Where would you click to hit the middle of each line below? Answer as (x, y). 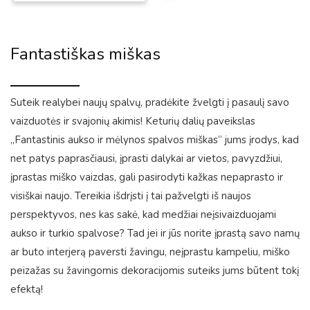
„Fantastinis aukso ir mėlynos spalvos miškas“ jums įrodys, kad (155, 140)
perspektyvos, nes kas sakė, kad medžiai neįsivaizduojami (143, 215)
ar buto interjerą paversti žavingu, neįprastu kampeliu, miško (150, 252)
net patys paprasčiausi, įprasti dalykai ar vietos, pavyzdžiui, (146, 159)
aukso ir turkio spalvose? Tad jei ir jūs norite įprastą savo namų (155, 234)
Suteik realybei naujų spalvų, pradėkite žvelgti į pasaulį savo (150, 103)
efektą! (27, 290)
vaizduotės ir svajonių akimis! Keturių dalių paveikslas (133, 121)
